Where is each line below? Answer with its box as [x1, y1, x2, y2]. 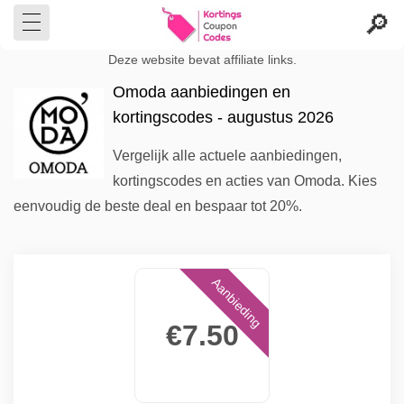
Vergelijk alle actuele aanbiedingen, [113, 148, 342, 163]
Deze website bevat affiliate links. [107, 53, 297, 67]
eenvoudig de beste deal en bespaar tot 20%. [14, 198, 302, 214]
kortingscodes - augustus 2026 [113, 108, 334, 126]
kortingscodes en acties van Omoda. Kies [113, 173, 377, 188]
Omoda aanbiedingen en [113, 83, 290, 101]
